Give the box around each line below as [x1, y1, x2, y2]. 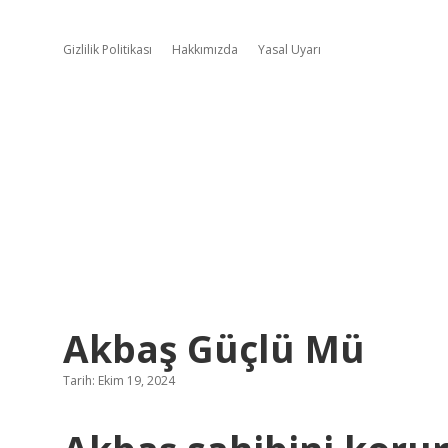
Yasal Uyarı [258, 41, 321, 58]
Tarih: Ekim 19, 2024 [63, 372, 175, 389]
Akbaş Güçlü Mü [63, 323, 365, 374]
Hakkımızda [172, 41, 238, 58]
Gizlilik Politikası [63, 41, 152, 58]
